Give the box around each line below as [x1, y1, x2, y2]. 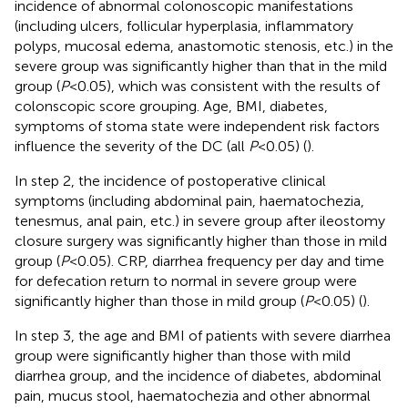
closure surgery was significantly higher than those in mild [15, 231, 387, 250]
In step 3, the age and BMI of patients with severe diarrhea [15, 326, 391, 344]
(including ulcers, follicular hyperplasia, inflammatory [15, 16, 353, 35]
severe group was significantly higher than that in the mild [15, 56, 387, 75]
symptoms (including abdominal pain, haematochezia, [15, 191, 364, 209]
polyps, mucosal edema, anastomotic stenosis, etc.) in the [15, 36, 393, 55]
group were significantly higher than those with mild [15, 346, 351, 364]
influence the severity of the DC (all [15, 137, 249, 155]
